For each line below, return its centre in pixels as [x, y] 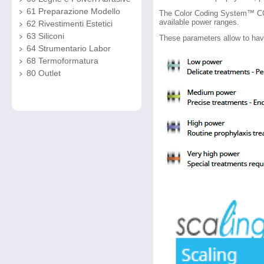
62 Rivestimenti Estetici [70, 24]
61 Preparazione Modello [73, 11]
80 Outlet [44, 73]
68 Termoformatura [62, 61]
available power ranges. [199, 22]
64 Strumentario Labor [69, 48]
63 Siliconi [45, 36]
